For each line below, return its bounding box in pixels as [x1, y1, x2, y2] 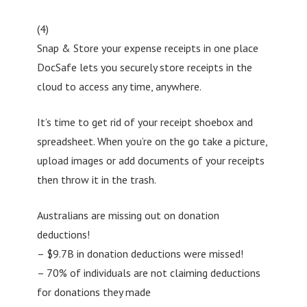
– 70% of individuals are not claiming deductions [36, 265, 260, 280]
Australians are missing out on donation [36, 208, 219, 222]
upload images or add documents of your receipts [36, 153, 265, 167]
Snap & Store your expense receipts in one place [36, 40, 258, 55]
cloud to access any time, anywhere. [36, 79, 201, 93]
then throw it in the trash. [36, 172, 156, 186]
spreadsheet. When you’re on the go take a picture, [36, 134, 267, 148]
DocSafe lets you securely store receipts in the [36, 60, 252, 74]
